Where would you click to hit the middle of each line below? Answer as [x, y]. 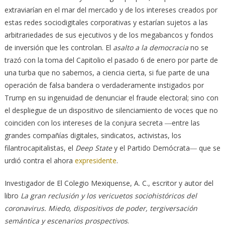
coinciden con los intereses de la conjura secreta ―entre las [102, 123]
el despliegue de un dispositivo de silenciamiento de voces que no [111, 110]
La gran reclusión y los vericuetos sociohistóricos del [108, 195]
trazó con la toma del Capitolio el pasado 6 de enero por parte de [111, 60]
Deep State [93, 148]
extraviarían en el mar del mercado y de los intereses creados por [111, 10]
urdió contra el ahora [39, 160]
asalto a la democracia [150, 47]
